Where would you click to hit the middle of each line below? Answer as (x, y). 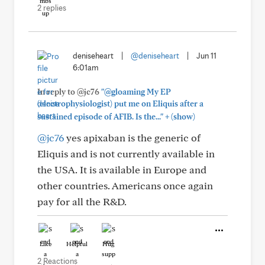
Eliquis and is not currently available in (126, 153)
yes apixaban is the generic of (132, 138)
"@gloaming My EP (136, 92)
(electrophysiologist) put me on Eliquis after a (120, 104)
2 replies (52, 8)
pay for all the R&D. (82, 201)
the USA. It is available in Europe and (122, 169)
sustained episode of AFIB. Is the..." (100, 117)
